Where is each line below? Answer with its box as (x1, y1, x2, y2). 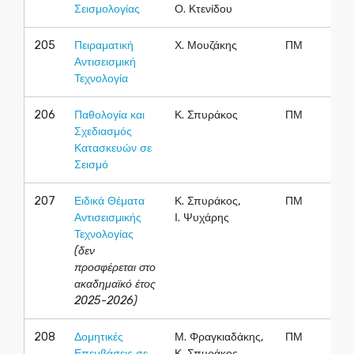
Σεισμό (74, 158, 108, 172)
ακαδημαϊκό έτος (74, 277, 156, 292)
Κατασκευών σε (74, 141, 152, 156)
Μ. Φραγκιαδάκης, (175, 330, 264, 345)
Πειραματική (74, 39, 134, 53)
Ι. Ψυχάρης (175, 211, 229, 225)
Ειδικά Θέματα (74, 194, 145, 209)
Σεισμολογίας (74, 2, 140, 17)
